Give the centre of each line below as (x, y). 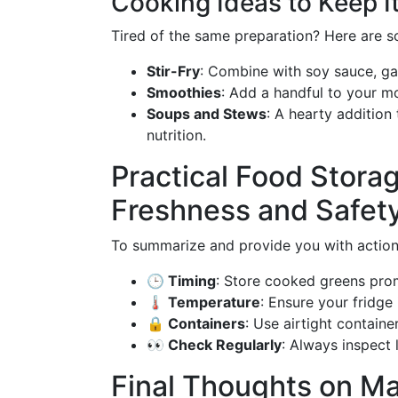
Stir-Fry (173, 71)
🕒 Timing (181, 281)
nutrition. (176, 135)
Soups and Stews (207, 114)
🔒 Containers (196, 323)
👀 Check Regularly (214, 345)
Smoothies (184, 92)
